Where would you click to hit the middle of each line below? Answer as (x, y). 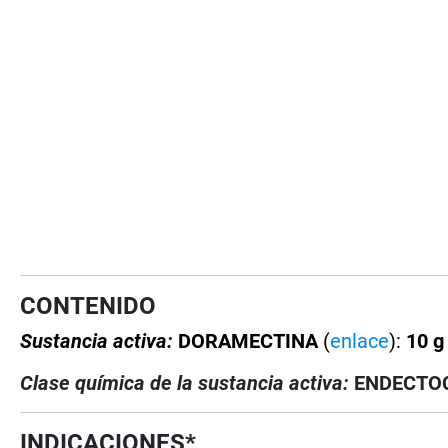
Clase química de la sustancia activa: (185, 382)
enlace (360, 340)
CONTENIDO (88, 305)
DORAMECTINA (251, 340)
